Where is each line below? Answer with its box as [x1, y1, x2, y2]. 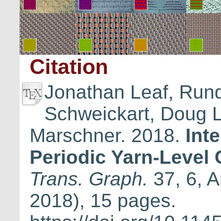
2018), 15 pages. [30, 189, 176, 211]
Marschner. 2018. [30, 124, 185, 146]
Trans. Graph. [30, 168, 148, 189]
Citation [30, 54, 108, 78]
